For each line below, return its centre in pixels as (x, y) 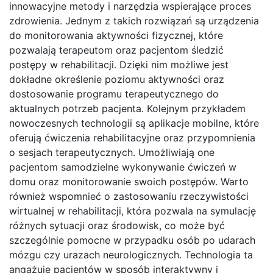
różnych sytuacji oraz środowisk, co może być (117, 226)
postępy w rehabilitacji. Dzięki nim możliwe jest (119, 65)
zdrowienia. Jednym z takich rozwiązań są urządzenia (134, 21)
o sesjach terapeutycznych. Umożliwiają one (112, 153)
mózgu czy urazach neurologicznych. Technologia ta (131, 255)
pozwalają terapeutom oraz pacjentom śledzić (116, 50)
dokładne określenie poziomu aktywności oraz (117, 80)
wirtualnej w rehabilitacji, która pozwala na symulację (133, 211)
